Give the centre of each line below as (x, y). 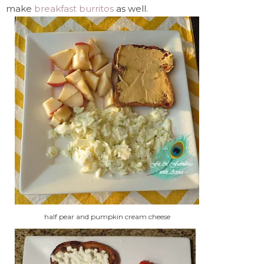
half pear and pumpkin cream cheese (107, 216)
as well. (131, 8)
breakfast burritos (74, 8)
